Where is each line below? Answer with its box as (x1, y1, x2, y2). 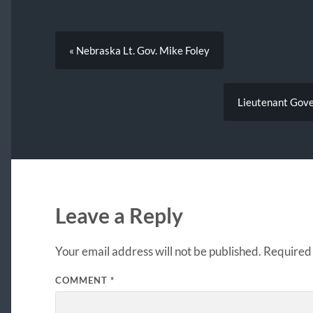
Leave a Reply (54, 203, 183, 228)
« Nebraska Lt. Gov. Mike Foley (68, 44, 210, 57)
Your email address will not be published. (54, 244, 261, 259)
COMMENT (54, 275, 110, 286)
